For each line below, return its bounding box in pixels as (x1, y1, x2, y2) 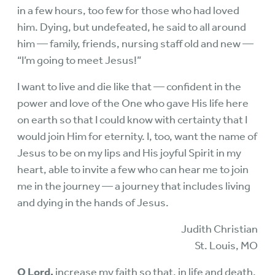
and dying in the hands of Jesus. (17, 196, 169, 209)
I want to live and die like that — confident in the (17, 80, 241, 93)
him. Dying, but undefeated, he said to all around (17, 20, 246, 34)
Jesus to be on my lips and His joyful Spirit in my (17, 146, 241, 160)
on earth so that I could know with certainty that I (17, 113, 247, 126)
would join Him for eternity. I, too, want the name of (17, 130, 257, 143)
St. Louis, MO (195, 239, 258, 252)
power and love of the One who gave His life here (17, 96, 249, 110)
